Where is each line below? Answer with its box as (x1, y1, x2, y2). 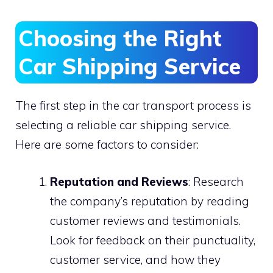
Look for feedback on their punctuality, (50, 232, 255, 247)
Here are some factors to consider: (15, 137, 199, 152)
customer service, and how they (50, 252, 221, 267)
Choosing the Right (18, 24, 222, 52)
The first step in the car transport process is (15, 98, 251, 113)
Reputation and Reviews (50, 174, 188, 189)
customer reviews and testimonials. (50, 213, 241, 228)
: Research (188, 174, 244, 189)
